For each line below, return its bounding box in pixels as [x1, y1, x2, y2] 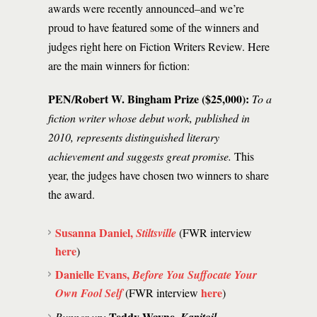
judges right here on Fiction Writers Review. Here [48, 39, 270, 54]
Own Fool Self [55, 285, 122, 301]
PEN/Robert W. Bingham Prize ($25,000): [48, 91, 249, 107]
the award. [48, 187, 95, 202]
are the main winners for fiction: [48, 58, 190, 73]
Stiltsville [136, 225, 176, 241]
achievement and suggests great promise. [48, 149, 231, 163]
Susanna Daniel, [55, 224, 136, 241]
